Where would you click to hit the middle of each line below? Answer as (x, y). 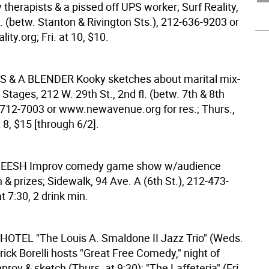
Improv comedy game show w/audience (125, 166)
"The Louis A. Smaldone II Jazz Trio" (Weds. (139, 238)
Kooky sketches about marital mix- (158, 79)
